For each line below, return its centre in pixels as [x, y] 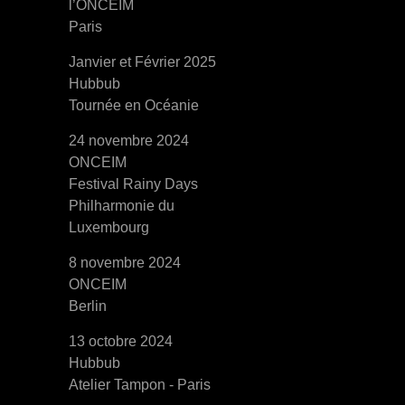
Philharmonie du [122, 206]
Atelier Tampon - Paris [140, 385]
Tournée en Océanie [134, 105]
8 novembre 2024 [125, 263]
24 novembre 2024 [129, 141]
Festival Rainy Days [133, 184]
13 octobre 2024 [121, 341]
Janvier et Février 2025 [142, 62]
